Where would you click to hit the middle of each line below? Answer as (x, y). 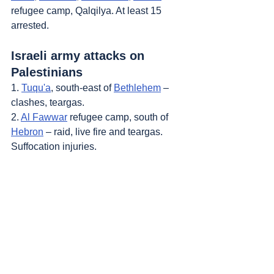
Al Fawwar (44, 117)
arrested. (30, 25)
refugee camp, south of (119, 117)
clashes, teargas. (48, 102)
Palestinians (47, 72)
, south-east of (82, 88)
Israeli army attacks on (80, 56)
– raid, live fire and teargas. (104, 132)
